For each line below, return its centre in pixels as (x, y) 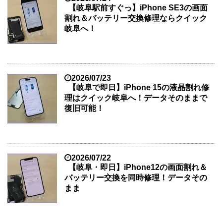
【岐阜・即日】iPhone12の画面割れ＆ (138, 167)
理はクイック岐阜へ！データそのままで (136, 98)
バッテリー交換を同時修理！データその (136, 177)
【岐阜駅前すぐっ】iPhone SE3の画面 (138, 7)
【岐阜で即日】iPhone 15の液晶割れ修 (139, 87)
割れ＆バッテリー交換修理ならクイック (136, 18)
